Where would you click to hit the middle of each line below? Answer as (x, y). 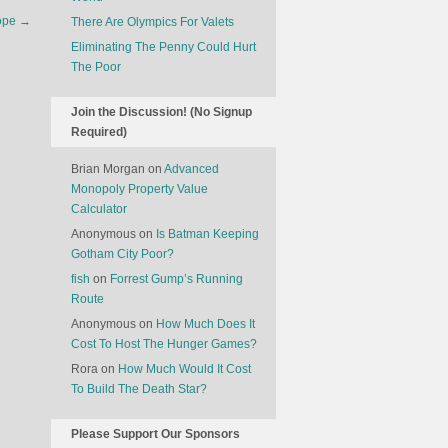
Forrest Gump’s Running (176, 279)
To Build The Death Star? (139, 389)
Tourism (51, 27)
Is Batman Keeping (207, 234)
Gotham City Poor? (122, 254)
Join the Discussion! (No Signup (161, 112)
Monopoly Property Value (139, 189)
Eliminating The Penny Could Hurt (163, 47)
